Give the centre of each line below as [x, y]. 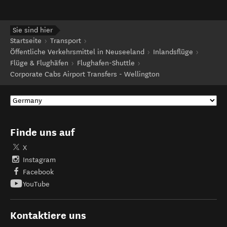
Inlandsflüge [173, 52]
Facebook [38, 172]
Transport [66, 41]
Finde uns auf [42, 132]
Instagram [39, 160]
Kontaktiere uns [48, 215]
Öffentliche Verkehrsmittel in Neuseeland [77, 52]
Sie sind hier [33, 30]
